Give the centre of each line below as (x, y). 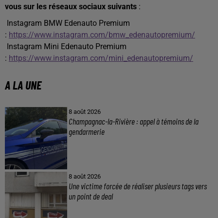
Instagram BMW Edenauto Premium (67, 23)
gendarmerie (87, 131)
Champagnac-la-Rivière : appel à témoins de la (133, 121)
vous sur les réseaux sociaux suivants (71, 6)
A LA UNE (23, 85)
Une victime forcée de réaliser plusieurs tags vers (137, 186)
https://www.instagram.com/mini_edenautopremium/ (101, 58)
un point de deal (91, 196)
